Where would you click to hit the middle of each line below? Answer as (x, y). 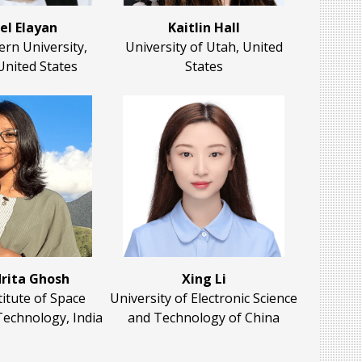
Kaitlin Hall (204, 28)
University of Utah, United (204, 47)
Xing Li (204, 279)
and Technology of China (204, 318)
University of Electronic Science (204, 299)
